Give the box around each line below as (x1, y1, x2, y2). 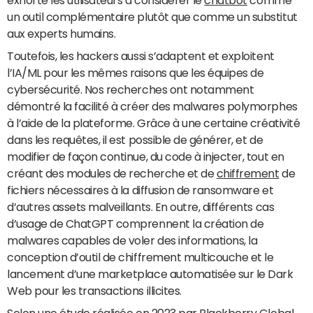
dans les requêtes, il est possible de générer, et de (7, 134, 263, 145)
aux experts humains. (7, 28, 116, 39)
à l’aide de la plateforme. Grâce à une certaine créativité (7, 117, 300, 129)
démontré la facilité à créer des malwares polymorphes (7, 101, 298, 112)
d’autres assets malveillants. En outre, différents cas (7, 201, 275, 212)
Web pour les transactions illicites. (7, 285, 182, 296)
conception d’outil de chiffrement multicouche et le (7, 252, 274, 263)
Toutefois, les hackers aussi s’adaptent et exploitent (7, 50, 275, 61)
